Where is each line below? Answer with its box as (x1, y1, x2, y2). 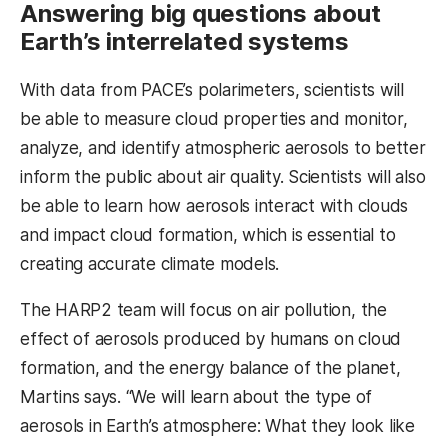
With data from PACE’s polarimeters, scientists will (20, 79, 404, 100)
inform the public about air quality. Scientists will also (20, 166, 426, 187)
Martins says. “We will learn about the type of (20, 386, 373, 407)
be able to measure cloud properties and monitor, (20, 108, 408, 129)
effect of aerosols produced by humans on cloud (20, 328, 402, 349)
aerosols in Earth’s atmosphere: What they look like (20, 415, 415, 436)
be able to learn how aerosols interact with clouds (20, 195, 409, 216)
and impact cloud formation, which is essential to (20, 224, 396, 245)
